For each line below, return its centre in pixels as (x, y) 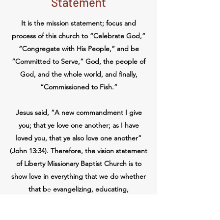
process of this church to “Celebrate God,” (79, 36)
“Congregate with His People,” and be (79, 49)
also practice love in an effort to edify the (79, 215)
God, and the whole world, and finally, (79, 74)
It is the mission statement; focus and (79, 23)
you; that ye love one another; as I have (79, 125)
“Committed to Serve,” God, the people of (79, 61)
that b (38, 189)
